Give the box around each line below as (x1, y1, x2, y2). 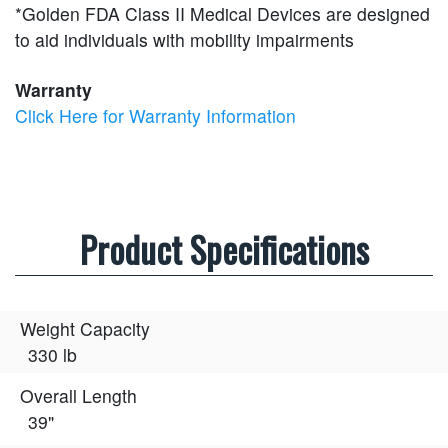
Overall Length (20, 383, 137, 409)
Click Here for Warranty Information (15, 102, 296, 128)
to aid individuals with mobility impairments (15, 26, 354, 52)
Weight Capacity (20, 316, 150, 342)
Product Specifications (79, 222, 369, 275)
